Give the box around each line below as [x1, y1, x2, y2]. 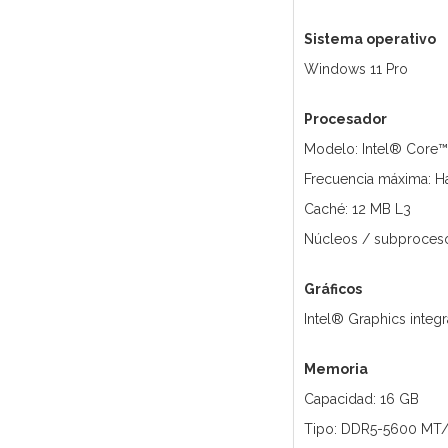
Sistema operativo [303, 31, 436, 48]
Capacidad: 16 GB [303, 391, 419, 408]
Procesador [303, 111, 387, 128]
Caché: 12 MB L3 [303, 201, 411, 218]
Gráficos [303, 281, 362, 298]
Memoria [303, 361, 368, 378]
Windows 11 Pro [303, 61, 408, 78]
